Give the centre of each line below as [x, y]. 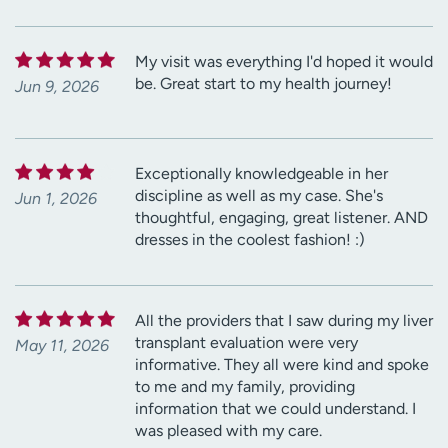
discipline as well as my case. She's [259, 195]
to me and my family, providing [245, 386]
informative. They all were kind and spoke [282, 364]
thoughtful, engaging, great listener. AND [281, 217]
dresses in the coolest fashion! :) [250, 239]
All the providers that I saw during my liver [284, 320]
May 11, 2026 [62, 345]
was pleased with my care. [228, 430]
